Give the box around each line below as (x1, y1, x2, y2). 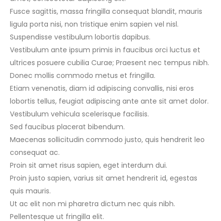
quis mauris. (10, 185, 51, 196)
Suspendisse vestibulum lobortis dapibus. (10, 32, 150, 42)
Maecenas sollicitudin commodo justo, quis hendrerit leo (10, 134, 205, 145)
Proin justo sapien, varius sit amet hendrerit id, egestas (10, 173, 197, 183)
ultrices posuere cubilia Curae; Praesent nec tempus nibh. (10, 57, 209, 68)
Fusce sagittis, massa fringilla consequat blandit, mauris (10, 6, 202, 16)
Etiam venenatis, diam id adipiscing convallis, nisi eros (10, 83, 194, 93)
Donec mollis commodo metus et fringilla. (10, 70, 155, 80)
